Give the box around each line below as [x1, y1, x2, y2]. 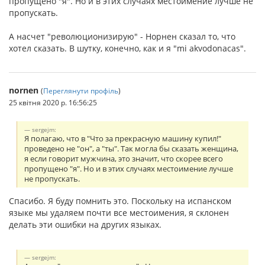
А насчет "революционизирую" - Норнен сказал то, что [9, 30, 235, 42]
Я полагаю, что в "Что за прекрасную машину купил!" [24, 133, 222, 144]
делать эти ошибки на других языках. [9, 218, 161, 230]
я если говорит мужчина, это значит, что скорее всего [24, 153, 224, 164]
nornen [9, 84, 38, 96]
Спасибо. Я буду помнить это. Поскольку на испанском [9, 195, 231, 206]
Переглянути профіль [43, 85, 118, 95]
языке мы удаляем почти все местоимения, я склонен [9, 206, 229, 218]
